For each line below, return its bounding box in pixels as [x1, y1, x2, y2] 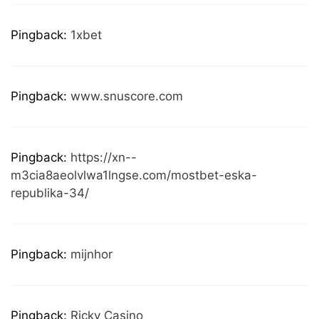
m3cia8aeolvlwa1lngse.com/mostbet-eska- [11, 168, 257, 182]
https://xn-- [70, 150, 137, 164]
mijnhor [70, 247, 113, 261]
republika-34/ [11, 186, 89, 200]
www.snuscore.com [70, 89, 183, 103]
